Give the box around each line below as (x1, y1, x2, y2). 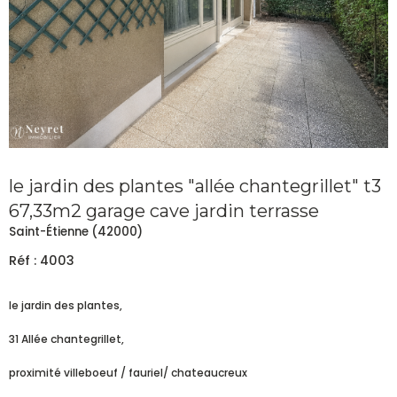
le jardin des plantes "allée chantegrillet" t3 (9, 175, 381, 197)
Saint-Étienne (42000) (9, 222, 143, 240)
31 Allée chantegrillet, (9, 331, 124, 346)
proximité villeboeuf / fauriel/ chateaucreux (9, 364, 247, 380)
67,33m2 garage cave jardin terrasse (9, 199, 319, 222)
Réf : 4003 (9, 251, 74, 269)
